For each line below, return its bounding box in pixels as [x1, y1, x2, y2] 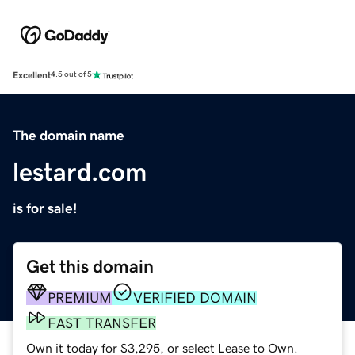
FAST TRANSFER [48, 315, 156, 330]
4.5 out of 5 [51, 71, 92, 79]
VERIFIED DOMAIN [133, 290, 257, 305]
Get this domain [26, 257, 154, 276]
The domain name [13, 128, 124, 143]
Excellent [13, 70, 51, 80]
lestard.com [13, 158, 147, 185]
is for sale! [13, 200, 78, 216]
